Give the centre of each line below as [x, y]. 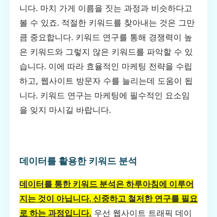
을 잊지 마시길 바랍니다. [65, 110]
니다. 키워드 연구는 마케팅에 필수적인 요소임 [105, 95]
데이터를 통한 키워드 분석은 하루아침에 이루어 [107, 184]
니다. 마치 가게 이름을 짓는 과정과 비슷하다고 [106, 8]
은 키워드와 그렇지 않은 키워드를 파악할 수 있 [106, 52]
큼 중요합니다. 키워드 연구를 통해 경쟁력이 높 [106, 37]
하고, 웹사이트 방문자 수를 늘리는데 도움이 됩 [106, 81]
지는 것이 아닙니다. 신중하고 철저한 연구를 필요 [108, 199]
